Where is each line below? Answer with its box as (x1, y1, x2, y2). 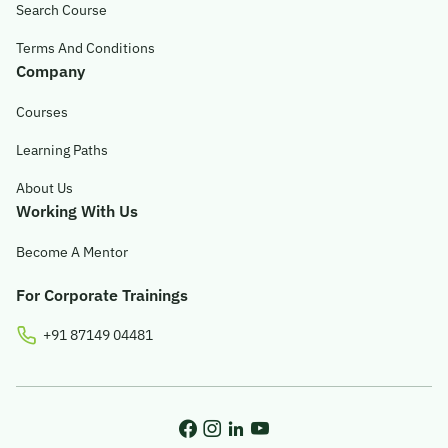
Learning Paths (16, 140, 108, 159)
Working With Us (16, 200, 138, 221)
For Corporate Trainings (16, 284, 188, 305)
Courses (16, 102, 68, 121)
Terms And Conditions (16, 38, 155, 57)
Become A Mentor (16, 242, 128, 261)
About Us (16, 178, 73, 197)
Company (16, 60, 85, 81)
